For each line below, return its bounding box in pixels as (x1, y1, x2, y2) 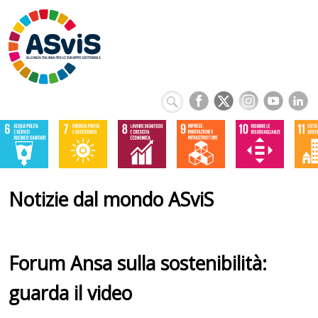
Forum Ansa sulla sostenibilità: (9, 250, 267, 276)
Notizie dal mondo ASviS (9, 187, 214, 212)
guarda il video (9, 280, 132, 306)
